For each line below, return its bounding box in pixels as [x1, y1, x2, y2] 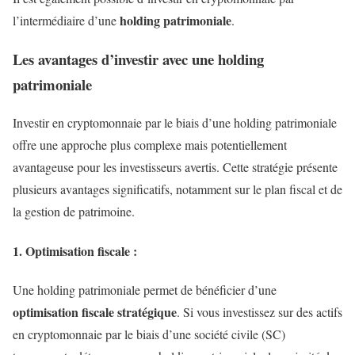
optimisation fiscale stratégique [13, 302, 177, 321]
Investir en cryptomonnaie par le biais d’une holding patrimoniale [13, 114, 337, 132]
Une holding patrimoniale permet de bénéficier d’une [13, 281, 277, 298]
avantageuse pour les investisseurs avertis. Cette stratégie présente [13, 158, 338, 176]
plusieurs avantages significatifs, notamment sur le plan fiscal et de [13, 181, 342, 198]
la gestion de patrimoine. [13, 203, 135, 220]
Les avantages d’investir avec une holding [13, 48, 264, 70]
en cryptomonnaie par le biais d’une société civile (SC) [13, 325, 285, 342]
